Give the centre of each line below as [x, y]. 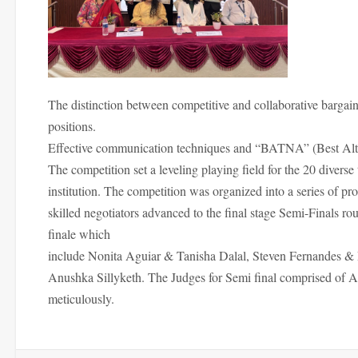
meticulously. [81, 299]
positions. [72, 126]
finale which [79, 234]
